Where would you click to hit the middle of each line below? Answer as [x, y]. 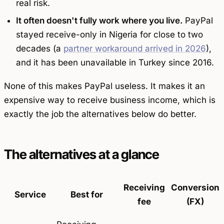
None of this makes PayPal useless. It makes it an [104, 86]
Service [30, 195]
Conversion [195, 188]
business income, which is [161, 100]
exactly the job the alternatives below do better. [100, 114]
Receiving [144, 188]
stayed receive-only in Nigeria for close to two [109, 34]
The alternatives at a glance [82, 154]
